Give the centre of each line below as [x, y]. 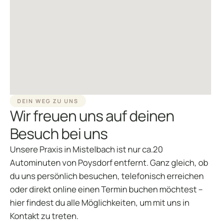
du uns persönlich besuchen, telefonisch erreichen [107, 176]
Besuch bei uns [59, 134]
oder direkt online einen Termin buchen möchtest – [106, 189]
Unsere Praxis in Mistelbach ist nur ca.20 [86, 149]
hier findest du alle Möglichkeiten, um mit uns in [100, 203]
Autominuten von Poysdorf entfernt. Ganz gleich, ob [109, 163]
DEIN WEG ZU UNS [48, 101]
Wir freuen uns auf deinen [92, 116]
